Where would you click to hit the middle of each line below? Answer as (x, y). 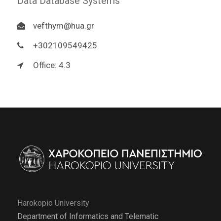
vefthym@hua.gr (64, 26)
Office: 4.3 (52, 65)
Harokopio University (53, 203)
